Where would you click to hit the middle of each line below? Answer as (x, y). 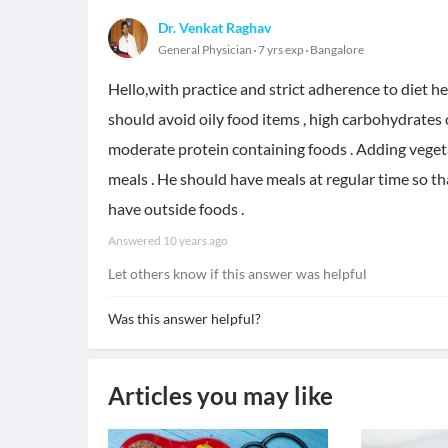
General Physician (205, 49)
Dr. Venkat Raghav (214, 27)
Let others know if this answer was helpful (237, 273)
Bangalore (337, 49)
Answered (135, 240)
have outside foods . (176, 208)
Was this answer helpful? (184, 318)
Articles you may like (220, 395)
